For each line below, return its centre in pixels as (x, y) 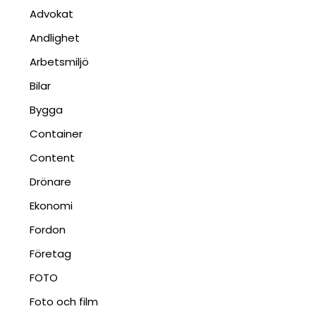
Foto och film (64, 302)
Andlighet (55, 38)
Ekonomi (51, 206)
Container (56, 134)
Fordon (48, 230)
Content (53, 158)
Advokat (52, 14)
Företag (51, 254)
